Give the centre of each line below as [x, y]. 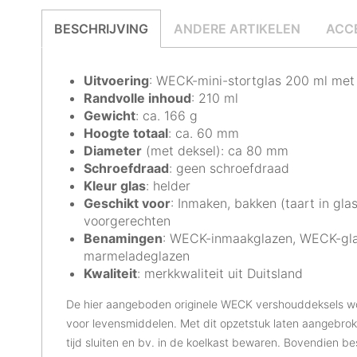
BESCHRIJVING [101, 29]
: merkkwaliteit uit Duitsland [220, 273]
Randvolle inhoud [137, 98]
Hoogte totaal [126, 133]
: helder [168, 186]
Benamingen [123, 238]
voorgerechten [127, 221]
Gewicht [110, 116]
